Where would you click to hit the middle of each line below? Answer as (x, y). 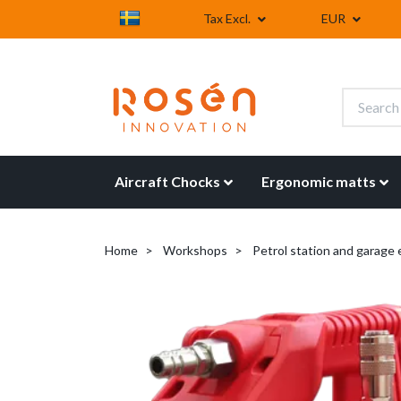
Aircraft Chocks (168, 182)
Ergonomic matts (319, 182)
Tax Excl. (228, 18)
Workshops (195, 251)
